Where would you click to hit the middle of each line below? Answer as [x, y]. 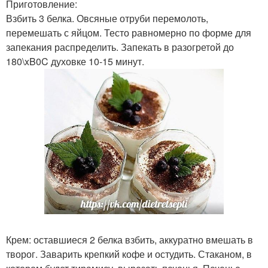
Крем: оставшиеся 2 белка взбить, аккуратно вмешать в [130, 240]
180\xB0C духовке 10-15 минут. [75, 61]
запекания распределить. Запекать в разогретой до [120, 47]
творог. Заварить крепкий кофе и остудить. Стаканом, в [129, 254]
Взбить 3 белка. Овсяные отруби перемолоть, [107, 18]
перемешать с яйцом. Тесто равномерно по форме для [129, 33]
